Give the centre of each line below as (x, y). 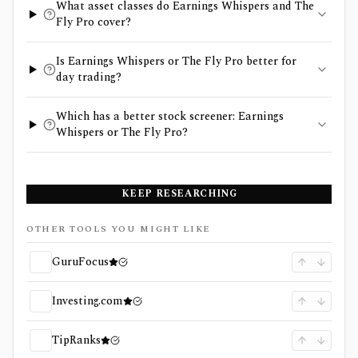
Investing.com (88, 301)
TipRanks (76, 340)
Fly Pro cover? (93, 22)
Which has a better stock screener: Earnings (169, 116)
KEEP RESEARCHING (179, 194)
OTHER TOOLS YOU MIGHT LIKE (118, 229)
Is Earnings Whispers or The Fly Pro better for (176, 61)
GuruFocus (80, 262)
